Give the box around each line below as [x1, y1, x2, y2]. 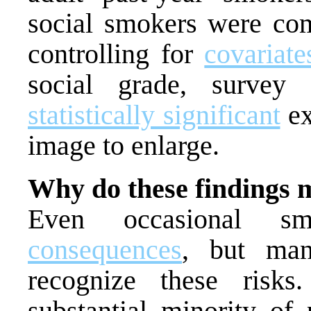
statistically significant [28, 99, 280, 131]
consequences [28, 233, 182, 265]
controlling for [28, 37, 205, 69]
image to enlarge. [28, 129, 219, 161]
